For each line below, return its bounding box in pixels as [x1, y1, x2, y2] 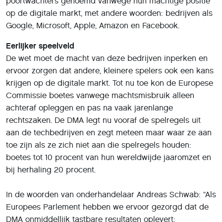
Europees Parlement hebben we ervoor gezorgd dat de [6, 202, 209, 212]
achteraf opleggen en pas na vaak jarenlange [6, 103, 173, 112]
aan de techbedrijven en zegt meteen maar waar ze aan [6, 128, 212, 137]
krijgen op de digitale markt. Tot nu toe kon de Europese [6, 78, 213, 88]
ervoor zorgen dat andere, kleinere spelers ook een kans [6, 66, 214, 75]
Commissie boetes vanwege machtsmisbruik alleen [6, 91, 194, 100]
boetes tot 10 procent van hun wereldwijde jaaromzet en [6, 153, 211, 162]
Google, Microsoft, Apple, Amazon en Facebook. [6, 21, 179, 30]
